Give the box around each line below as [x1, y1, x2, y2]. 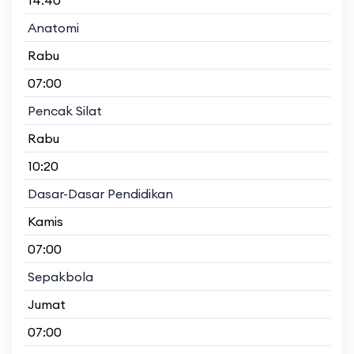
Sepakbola [28, 268, 93, 284]
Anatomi [28, 19, 79, 36]
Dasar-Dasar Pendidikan [28, 185, 173, 201]
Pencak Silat [28, 102, 102, 119]
